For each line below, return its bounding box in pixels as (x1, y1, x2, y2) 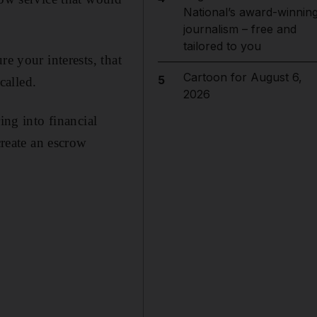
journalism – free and (183, 22, 296, 36)
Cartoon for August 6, (183, 70, 302, 84)
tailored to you (183, 39, 261, 53)
